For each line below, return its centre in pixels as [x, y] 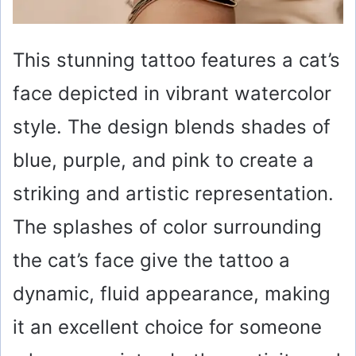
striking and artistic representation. [173, 193]
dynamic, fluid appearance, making [172, 293]
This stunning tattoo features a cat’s [176, 60]
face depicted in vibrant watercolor [172, 93]
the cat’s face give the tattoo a [151, 260]
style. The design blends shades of [172, 126]
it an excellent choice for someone [167, 327]
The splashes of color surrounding [167, 226]
